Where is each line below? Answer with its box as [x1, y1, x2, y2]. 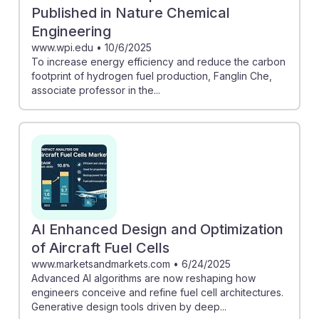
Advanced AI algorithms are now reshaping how [31, 271, 256, 284]
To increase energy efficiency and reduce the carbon [31, 55, 286, 68]
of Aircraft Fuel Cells [31, 239, 169, 256]
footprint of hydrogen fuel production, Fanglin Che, [31, 69, 272, 82]
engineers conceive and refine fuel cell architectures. [31, 286, 283, 298]
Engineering [31, 22, 111, 40]
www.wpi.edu [31, 41, 93, 53]
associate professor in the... [31, 83, 160, 96]
